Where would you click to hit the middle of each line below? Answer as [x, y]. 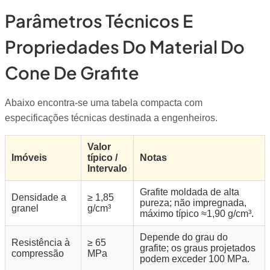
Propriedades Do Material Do [125, 46]
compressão [38, 254]
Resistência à [41, 243]
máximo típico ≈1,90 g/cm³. [197, 214]
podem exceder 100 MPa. [195, 259]
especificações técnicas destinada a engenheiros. [111, 118]
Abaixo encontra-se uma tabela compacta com [104, 103]
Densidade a [39, 198]
